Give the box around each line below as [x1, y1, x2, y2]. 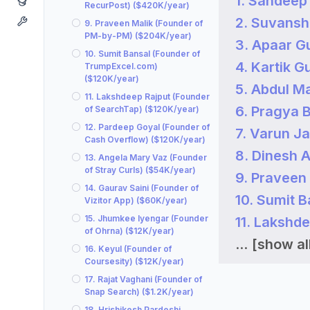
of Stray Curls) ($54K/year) [84, 165, 196, 175]
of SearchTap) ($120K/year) [84, 104, 199, 114]
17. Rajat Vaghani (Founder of [84, 274, 202, 284]
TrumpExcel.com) [84, 61, 158, 71]
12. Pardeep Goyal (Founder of [84, 122, 210, 132]
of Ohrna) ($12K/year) [84, 226, 174, 236]
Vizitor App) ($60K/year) [84, 195, 188, 206]
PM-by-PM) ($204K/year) [84, 30, 192, 41]
